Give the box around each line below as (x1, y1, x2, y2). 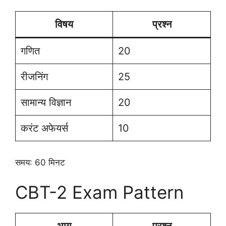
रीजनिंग (21, 70, 48, 83)
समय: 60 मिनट (15, 157, 65, 167)
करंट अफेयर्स (21, 122, 68, 134)
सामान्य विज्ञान (21, 96, 71, 108)
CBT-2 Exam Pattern (15, 182, 184, 203)
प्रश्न (152, 18, 172, 30)
